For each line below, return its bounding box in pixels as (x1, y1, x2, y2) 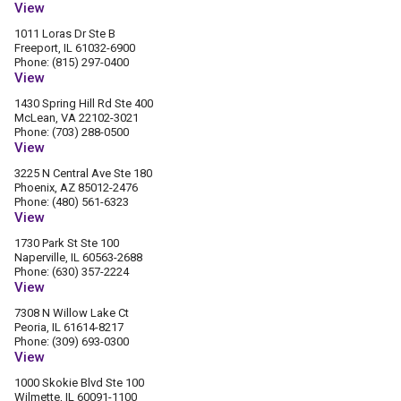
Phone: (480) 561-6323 (14, 195, 129, 209)
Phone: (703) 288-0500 (14, 125, 129, 139)
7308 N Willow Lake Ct (14, 306, 129, 320)
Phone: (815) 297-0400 (14, 55, 129, 69)
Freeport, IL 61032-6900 (14, 41, 135, 55)
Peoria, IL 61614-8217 (14, 320, 124, 334)
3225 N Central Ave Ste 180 (14, 166, 152, 180)
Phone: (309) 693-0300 (14, 335, 129, 348)
